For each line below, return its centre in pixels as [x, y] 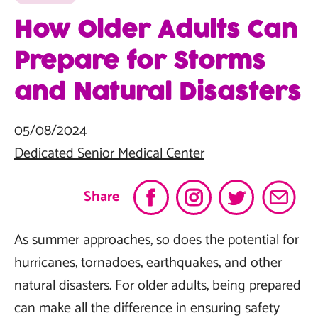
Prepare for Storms [140, 61]
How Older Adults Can [156, 30]
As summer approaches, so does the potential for [157, 240]
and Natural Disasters [158, 93]
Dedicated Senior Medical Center [109, 154]
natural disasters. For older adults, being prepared [158, 286]
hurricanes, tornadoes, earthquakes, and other [148, 263]
